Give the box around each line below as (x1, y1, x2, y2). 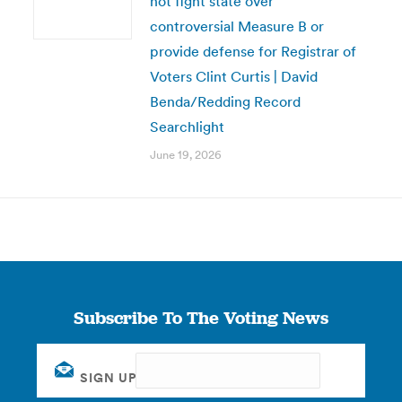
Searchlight (149, 118, 224, 135)
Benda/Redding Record (149, 92, 301, 110)
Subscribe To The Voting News (73, 306, 328, 329)
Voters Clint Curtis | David (149, 67, 318, 85)
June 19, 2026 (149, 147, 222, 162)
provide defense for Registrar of (149, 42, 356, 60)
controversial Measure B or (149, 17, 324, 35)
